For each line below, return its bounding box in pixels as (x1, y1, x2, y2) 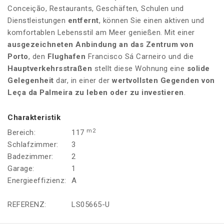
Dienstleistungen (7, 16, 68, 25)
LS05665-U (71, 200, 110, 209)
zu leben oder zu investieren (74, 88, 184, 97)
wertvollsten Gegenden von (112, 76, 215, 85)
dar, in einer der (56, 76, 112, 85)
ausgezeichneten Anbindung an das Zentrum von (7, 40, 193, 49)
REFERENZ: (7, 200, 46, 209)
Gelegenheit (7, 76, 56, 85)
